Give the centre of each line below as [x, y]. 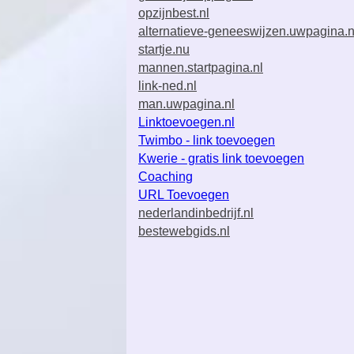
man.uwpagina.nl [186, 104]
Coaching [166, 177]
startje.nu [164, 49]
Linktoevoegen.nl [186, 122]
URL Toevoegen [184, 195]
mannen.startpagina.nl [201, 68]
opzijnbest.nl [174, 13]
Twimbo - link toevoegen [207, 140]
